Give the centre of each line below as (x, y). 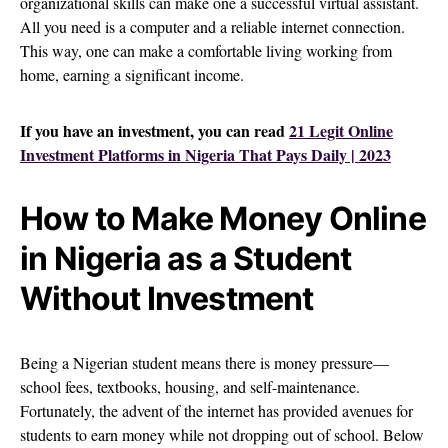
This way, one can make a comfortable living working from (206, 51)
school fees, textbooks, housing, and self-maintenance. (190, 387)
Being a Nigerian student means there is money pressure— (204, 363)
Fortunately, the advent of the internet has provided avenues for (216, 411)
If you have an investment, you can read (154, 131)
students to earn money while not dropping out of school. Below (222, 435)
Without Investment (167, 299)
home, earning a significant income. (132, 75)
